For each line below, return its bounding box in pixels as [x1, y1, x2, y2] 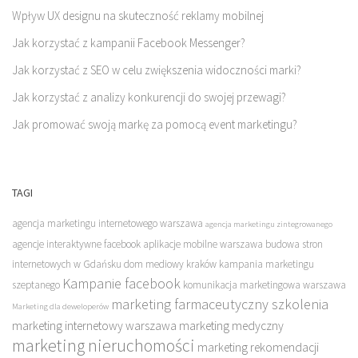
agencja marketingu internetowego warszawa [12, 217, 203, 231]
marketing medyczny [179, 318, 284, 334]
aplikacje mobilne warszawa [143, 237, 263, 252]
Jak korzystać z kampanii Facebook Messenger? [12, 35, 245, 51]
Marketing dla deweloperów [12, 301, 109, 312]
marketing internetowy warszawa [12, 318, 177, 334]
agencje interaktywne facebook [12, 237, 141, 252]
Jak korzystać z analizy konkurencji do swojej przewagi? [12, 89, 286, 105]
